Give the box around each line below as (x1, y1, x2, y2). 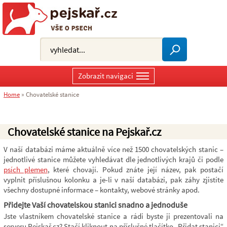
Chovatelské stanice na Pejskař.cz (8, 125, 161, 139)
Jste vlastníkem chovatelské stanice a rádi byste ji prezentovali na (4, 211, 223, 221)
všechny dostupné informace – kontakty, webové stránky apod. (4, 185, 200, 195)
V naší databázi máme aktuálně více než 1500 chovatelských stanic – (4, 144, 223, 154)
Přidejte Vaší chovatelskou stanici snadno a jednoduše (4, 200, 187, 210)
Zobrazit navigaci (78, 71, 133, 81)
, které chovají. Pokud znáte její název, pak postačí (47, 165, 224, 174)
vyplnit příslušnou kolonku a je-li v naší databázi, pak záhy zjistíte (4, 175, 223, 184)
